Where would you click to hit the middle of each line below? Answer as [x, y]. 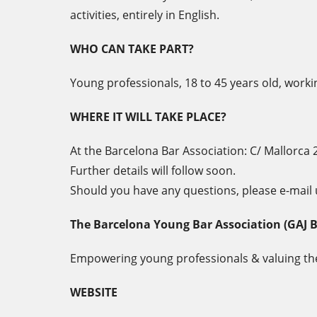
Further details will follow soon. [153, 171]
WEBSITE [94, 292]
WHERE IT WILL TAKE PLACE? [148, 117]
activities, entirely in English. [145, 15]
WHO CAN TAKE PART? [132, 49]
